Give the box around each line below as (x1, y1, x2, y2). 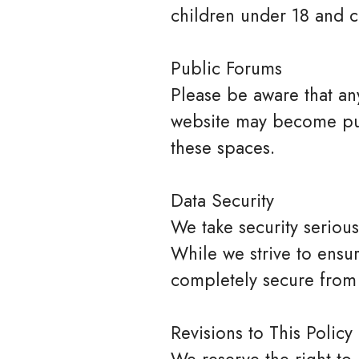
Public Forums (171, 55, 282, 81)
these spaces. (171, 135, 275, 160)
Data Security (171, 188, 274, 213)
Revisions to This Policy (171, 320, 353, 345)
